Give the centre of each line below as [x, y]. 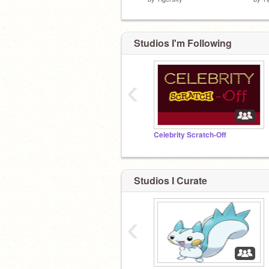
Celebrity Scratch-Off [190, 135]
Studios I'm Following [183, 43]
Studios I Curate [171, 180]
